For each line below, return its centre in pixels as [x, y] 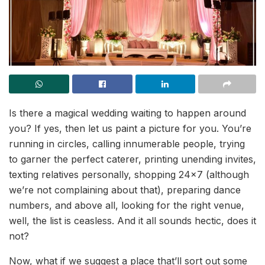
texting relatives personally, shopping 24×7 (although [129, 174]
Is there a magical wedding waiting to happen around [127, 113]
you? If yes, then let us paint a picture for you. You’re [130, 128]
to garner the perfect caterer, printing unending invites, [132, 159]
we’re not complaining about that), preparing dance [125, 190]
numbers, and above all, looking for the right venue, [127, 205]
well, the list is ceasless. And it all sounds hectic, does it [132, 221]
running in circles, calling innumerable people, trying [127, 144]
